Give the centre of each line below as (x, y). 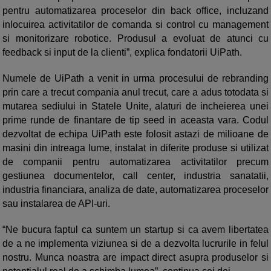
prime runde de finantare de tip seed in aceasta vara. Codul (135, 120)
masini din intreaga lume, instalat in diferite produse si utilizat (135, 148)
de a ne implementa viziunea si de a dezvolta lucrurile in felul (135, 244)
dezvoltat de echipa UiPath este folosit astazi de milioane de (135, 134)
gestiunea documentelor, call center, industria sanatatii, (135, 176)
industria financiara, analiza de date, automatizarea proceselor (135, 190)
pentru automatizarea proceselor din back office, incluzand (135, 11)
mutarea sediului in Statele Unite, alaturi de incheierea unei (135, 106)
